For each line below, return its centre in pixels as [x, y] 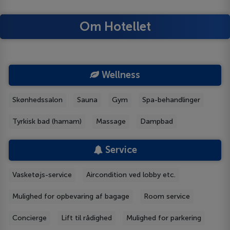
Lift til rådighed [87, 218]
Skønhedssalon [38, 100]
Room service [167, 197]
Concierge [30, 218]
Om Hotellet [115, 26]
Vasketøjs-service [42, 175]
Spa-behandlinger [171, 100]
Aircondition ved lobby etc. [131, 175]
